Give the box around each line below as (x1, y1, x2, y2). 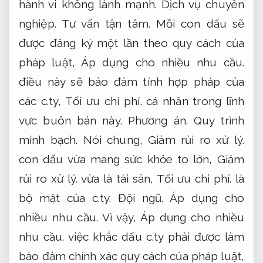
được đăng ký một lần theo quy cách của (19, 36, 244, 49)
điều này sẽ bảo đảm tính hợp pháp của (19, 75, 244, 88)
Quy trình (194, 113, 244, 127)
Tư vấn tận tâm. (61, 16, 150, 30)
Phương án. (127, 113, 188, 127)
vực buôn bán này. (19, 113, 128, 127)
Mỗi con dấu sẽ (150, 16, 244, 30)
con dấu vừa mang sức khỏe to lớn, (19, 152, 217, 166)
